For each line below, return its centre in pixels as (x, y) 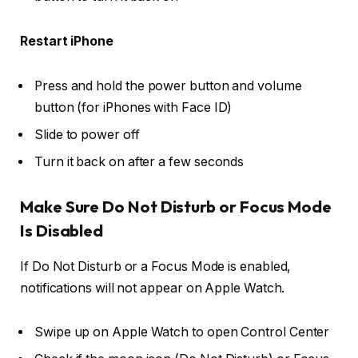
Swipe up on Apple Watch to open (138, 332)
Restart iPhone (67, 42)
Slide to (58, 134)
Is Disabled (62, 231)
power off (110, 134)
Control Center (285, 332)
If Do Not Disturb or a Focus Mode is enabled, (156, 266)
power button (188, 86)
